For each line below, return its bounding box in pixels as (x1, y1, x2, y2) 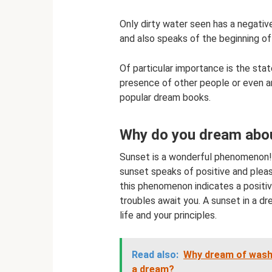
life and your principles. (120, 209, 217, 221)
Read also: (132, 249, 178, 260)
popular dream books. (120, 92, 211, 103)
